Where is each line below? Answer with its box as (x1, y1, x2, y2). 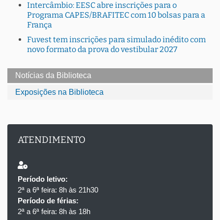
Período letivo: (18, 175, 68, 184)
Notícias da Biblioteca (15, 71, 91, 80)
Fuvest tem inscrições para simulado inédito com (27, 34, 206, 44)
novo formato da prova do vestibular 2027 (27, 44, 177, 54)
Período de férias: (18, 196, 79, 205)
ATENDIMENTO (18, 134, 85, 146)
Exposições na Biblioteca (15, 88, 104, 97)
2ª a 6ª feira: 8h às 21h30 (18, 186, 98, 194)
